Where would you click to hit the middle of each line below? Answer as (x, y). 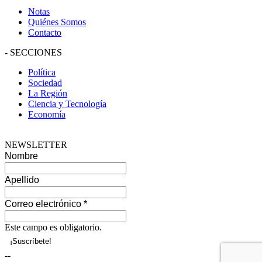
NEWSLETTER (36, 144)
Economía (47, 114)
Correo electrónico (44, 204)
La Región (48, 93)
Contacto (45, 32)
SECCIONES (36, 52)
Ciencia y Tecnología (67, 104)
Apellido (22, 180)
